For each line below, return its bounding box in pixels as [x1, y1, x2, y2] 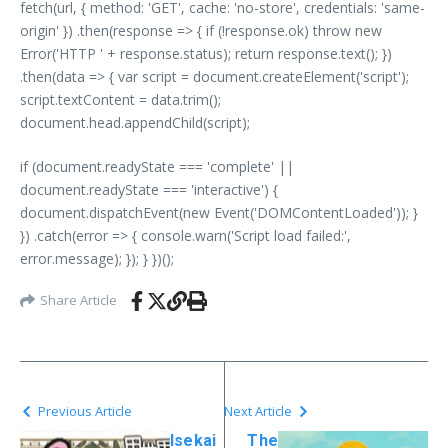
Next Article [224, 401, 292, 420]
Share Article [40, 291, 117, 310]
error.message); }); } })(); [20, 248, 174, 268]
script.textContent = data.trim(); [20, 89, 221, 109]
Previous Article [38, 401, 132, 420]
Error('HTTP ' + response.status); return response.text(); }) [20, 43, 392, 63]
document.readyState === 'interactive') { [20, 179, 278, 199]
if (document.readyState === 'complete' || [20, 156, 294, 176]
